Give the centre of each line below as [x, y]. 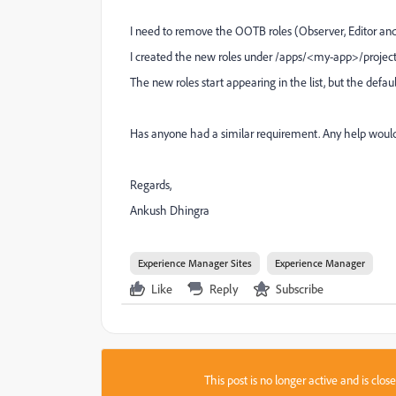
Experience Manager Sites [195, 263]
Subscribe [300, 289]
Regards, [151, 184]
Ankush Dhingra [170, 210]
